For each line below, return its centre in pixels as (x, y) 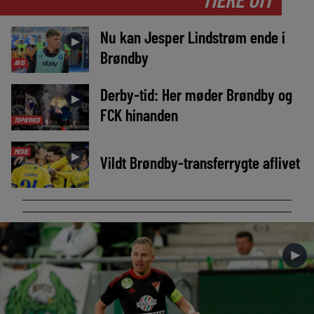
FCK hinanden (139, 115)
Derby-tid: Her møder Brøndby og (196, 95)
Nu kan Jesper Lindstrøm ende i (192, 37)
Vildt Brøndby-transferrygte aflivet (200, 162)
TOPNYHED (27, 120)
